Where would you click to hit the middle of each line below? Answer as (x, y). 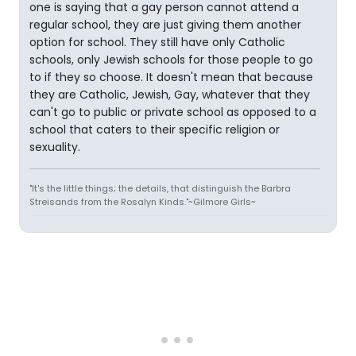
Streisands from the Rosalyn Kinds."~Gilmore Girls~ (143, 202)
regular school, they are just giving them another (165, 25)
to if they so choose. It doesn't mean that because (171, 77)
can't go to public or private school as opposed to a (173, 112)
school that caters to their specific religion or (155, 130)
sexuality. (55, 147)
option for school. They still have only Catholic (157, 42)
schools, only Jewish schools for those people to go (171, 60)
